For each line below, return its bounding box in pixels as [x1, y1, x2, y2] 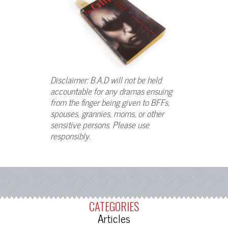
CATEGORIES [89, 197, 139, 214]
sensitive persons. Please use [50, 117, 149, 132]
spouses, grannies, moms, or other [50, 105, 164, 121]
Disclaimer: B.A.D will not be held [50, 72, 161, 87]
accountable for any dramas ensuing [50, 83, 172, 98]
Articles [98, 209, 130, 227]
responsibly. [50, 128, 91, 143]
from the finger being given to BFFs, [50, 94, 169, 109]
